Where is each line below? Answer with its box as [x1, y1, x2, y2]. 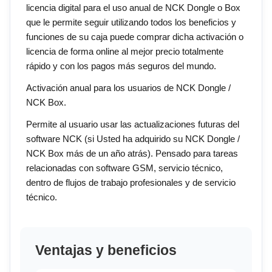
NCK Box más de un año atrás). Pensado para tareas [26, 148, 238, 159]
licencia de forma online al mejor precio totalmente [26, 46, 223, 57]
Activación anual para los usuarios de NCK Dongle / [26, 83, 231, 93]
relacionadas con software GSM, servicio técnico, [26, 163, 223, 174]
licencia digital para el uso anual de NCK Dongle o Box [26, 2, 240, 13]
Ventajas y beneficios [35, 243, 177, 259]
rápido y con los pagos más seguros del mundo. [26, 61, 216, 72]
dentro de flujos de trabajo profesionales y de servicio [26, 177, 236, 188]
